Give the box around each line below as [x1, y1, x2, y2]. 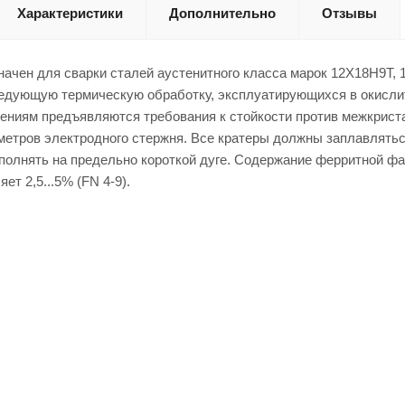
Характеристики [17, 5, 123, 21]
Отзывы [322, 5, 377, 21]
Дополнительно [169, 5, 276, 21]
